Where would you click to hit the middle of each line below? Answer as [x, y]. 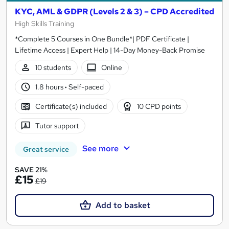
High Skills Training [44, 24]
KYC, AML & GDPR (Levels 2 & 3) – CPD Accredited [114, 12]
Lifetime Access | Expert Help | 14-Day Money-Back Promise [110, 50]
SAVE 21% [31, 170]
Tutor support [57, 125]
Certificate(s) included [71, 106]
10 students [53, 67]
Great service [46, 150]
